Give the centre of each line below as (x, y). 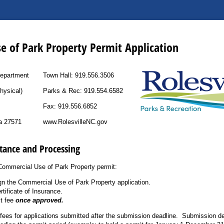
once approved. (39, 200)
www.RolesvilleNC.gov (75, 121)
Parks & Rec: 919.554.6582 (83, 90)
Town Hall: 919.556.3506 (79, 75)
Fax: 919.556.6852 (70, 106)
